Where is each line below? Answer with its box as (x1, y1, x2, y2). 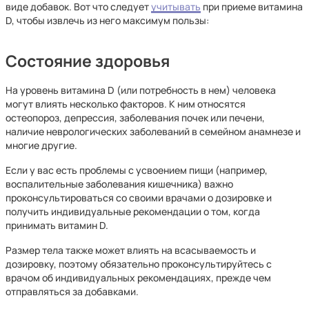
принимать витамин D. (6, 219, 108, 232)
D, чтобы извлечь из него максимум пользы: (6, 14, 209, 27)
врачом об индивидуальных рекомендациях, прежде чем (6, 271, 271, 284)
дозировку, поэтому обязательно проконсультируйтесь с (6, 257, 272, 270)
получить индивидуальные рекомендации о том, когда (6, 205, 260, 218)
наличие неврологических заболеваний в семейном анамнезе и (6, 125, 301, 138)
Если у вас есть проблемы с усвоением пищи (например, (6, 163, 268, 177)
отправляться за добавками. (6, 285, 139, 298)
